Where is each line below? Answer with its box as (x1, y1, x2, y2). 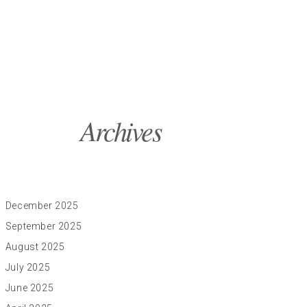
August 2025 (5, 241, 65, 252)
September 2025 (5, 221, 82, 232)
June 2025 (5, 282, 54, 293)
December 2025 (5, 200, 79, 211)
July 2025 (5, 262, 51, 273)
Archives (80, 112, 162, 149)
